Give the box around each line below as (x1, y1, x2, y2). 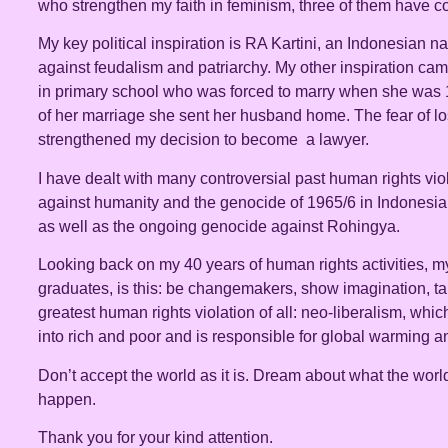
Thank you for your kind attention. (38, 428, 273, 446)
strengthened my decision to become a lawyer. (38, 131, 369, 149)
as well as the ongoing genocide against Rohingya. (38, 217, 400, 235)
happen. (38, 390, 96, 408)
